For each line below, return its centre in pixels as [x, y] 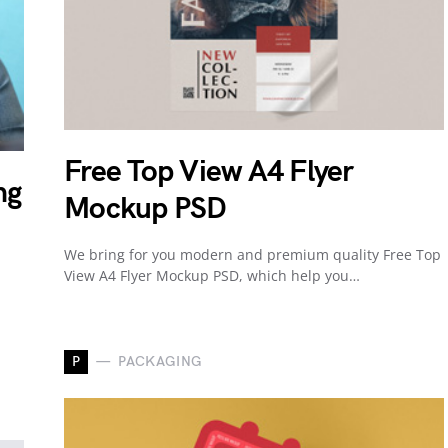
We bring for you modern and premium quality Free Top [252, 254]
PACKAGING [160, 362]
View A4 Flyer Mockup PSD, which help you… [212, 275]
